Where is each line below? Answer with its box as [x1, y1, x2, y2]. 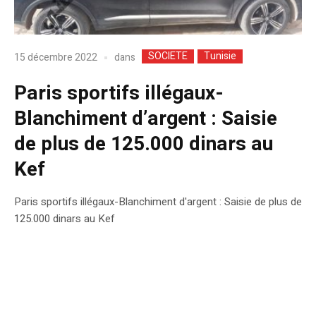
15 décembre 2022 [14, 50, 97, 66]
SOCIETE [148, 48, 188, 63]
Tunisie [204, 48, 236, 63]
